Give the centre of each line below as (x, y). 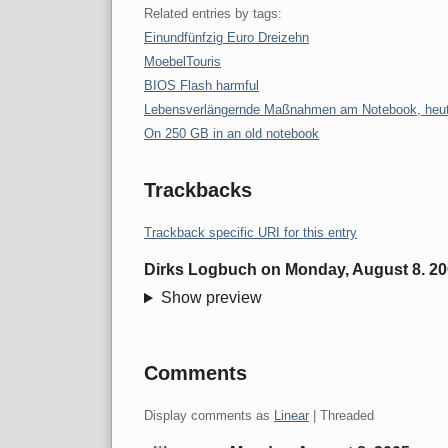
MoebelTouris (182, 62)
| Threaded (341, 416)
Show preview (211, 298)
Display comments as (209, 416)
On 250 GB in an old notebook (231, 134)
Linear (291, 416)
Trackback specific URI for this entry (250, 233)
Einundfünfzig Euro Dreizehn (226, 38)
